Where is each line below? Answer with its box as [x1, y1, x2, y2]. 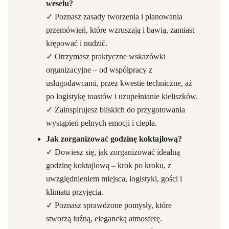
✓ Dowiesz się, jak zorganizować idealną [46, 148, 180, 156]
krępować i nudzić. [46, 39, 107, 48]
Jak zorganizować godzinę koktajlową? [46, 134, 182, 143]
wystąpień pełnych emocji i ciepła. [46, 119, 157, 127]
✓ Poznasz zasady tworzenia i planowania [46, 12, 182, 21]
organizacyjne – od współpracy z [46, 65, 152, 74]
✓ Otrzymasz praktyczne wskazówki [46, 52, 166, 61]
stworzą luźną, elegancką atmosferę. [46, 214, 162, 223]
